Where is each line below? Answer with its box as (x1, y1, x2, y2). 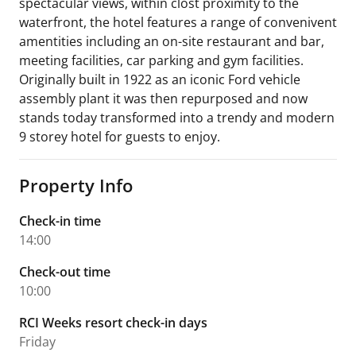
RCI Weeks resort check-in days (19, 314, 207, 331)
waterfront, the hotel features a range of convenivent (19, 14, 337, 31)
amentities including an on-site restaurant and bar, (19, 33, 324, 50)
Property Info (19, 173, 133, 197)
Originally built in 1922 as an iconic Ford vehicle (19, 71, 300, 88)
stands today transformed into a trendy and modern (19, 109, 335, 126)
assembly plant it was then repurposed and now (19, 90, 308, 107)
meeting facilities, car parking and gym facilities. (19, 52, 304, 69)
